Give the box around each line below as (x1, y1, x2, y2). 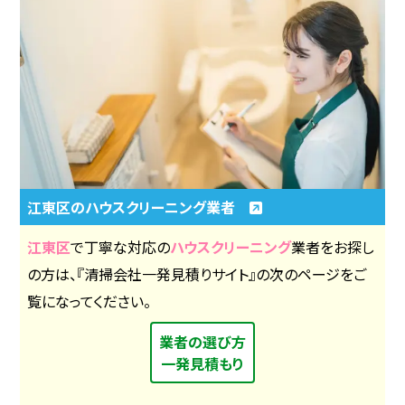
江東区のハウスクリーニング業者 (27, 195, 250, 218)
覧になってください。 (27, 289, 152, 312)
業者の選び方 (159, 330, 246, 353)
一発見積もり (161, 352, 244, 374)
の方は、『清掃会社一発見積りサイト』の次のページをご (27, 262, 367, 285)
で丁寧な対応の (71, 235, 171, 258)
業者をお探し (291, 235, 375, 258)
